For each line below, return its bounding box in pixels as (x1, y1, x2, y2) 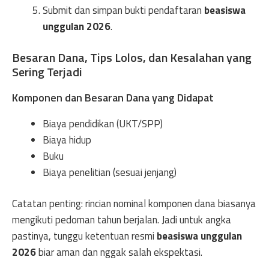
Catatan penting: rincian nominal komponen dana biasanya (12, 196, 256, 211)
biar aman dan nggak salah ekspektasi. (36, 244, 202, 260)
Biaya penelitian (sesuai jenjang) (43, 164, 177, 180)
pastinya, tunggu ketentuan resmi (12, 228, 157, 244)
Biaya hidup (43, 131, 91, 148)
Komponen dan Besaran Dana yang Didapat (12, 89, 214, 106)
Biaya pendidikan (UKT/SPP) (43, 115, 163, 131)
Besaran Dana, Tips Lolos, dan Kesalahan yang (12, 47, 252, 67)
